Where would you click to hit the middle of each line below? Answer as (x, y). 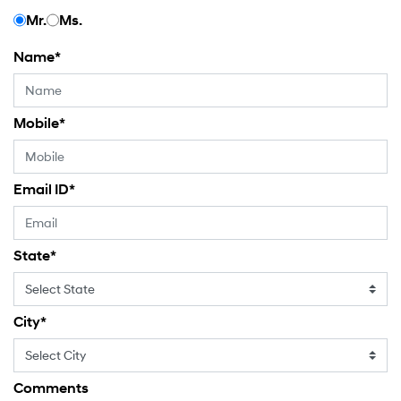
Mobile (36, 124)
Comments (51, 388)
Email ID (41, 190)
